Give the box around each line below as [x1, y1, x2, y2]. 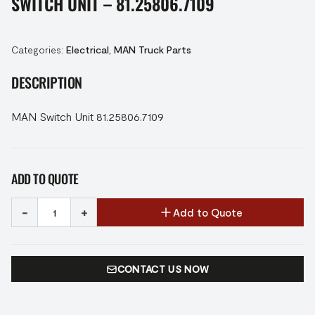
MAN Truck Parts [114, 44, 191, 56]
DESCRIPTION [11, 72, 82, 93]
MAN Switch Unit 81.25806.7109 [11, 110, 164, 123]
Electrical [66, 44, 109, 56]
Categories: [11, 44, 66, 56]
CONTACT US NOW [117, 263, 210, 275]
